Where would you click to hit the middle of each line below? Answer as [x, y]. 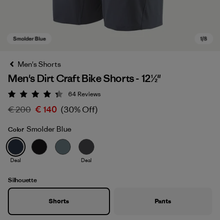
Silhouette [22, 180]
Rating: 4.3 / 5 [58, 96]
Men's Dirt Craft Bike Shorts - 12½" [84, 78]
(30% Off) [79, 110]
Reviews [89, 94]
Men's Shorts [39, 64]
